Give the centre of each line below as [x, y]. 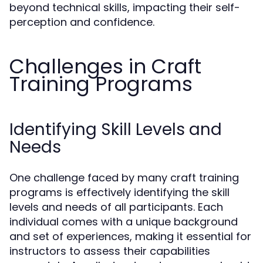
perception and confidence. [82, 22]
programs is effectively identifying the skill [119, 192]
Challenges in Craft [105, 66]
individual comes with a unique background [124, 222]
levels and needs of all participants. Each [116, 207]
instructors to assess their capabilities [110, 251]
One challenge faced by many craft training [124, 178]
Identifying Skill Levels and [116, 129]
